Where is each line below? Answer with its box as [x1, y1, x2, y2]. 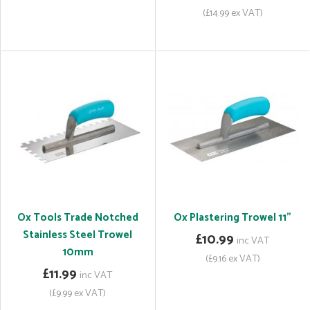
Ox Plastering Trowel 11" [174, 209, 291, 226]
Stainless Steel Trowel [23, 226, 132, 244]
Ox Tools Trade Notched [17, 209, 138, 226]
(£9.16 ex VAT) [205, 250, 260, 267]
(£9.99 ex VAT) [49, 285, 106, 302]
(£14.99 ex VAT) [202, 5, 263, 21]
